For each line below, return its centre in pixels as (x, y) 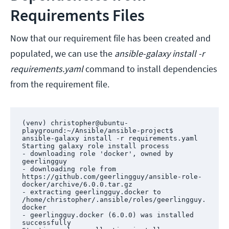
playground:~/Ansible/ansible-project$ (97, 130)
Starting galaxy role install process (95, 146)
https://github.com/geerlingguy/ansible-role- (112, 176)
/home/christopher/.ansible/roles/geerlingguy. (114, 199)
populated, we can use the (62, 54)
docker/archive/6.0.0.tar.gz (77, 184)
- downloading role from (69, 169)
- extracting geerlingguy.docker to (91, 192)
